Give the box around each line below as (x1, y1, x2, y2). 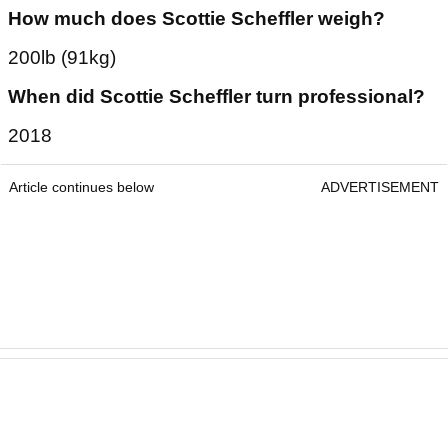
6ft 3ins (8, 256, 70, 278)
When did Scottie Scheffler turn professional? (8, 373, 425, 395)
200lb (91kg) (8, 334, 116, 356)
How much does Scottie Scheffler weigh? (8, 295, 385, 317)
